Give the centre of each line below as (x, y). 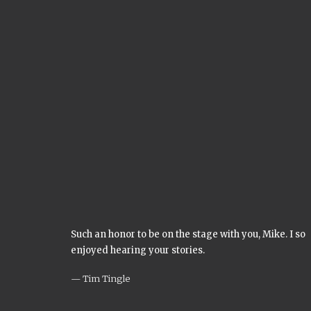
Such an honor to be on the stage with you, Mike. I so (188, 234)
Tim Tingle (106, 278)
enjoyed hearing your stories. (138, 250)
